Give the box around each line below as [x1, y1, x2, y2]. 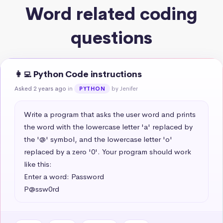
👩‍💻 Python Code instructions [14, 69, 142, 80]
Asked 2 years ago [14, 84, 66, 93]
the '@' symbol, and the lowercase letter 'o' [24, 134, 172, 144]
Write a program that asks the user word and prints [24, 109, 196, 119]
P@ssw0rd [24, 184, 59, 194]
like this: [24, 159, 52, 169]
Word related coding [25, 3, 198, 25]
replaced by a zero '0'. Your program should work [24, 146, 191, 156]
